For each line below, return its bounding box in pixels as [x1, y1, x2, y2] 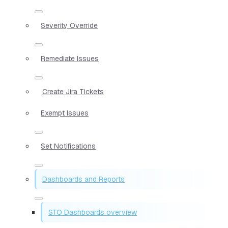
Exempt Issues [41, 108, 89, 118]
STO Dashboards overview [48, 207, 137, 217]
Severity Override [41, 20, 98, 30]
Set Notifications [41, 141, 96, 151]
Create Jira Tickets [42, 87, 104, 96]
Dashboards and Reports [42, 174, 125, 184]
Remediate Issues [41, 53, 99, 63]
